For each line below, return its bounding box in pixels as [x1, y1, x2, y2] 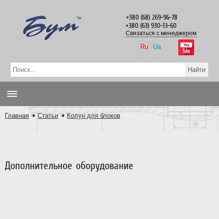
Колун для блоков [67, 112, 120, 119]
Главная [5, 112, 29, 119]
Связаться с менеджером [126, 30, 197, 37]
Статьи [38, 112, 58, 119]
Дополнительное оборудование [5, 159, 133, 172]
